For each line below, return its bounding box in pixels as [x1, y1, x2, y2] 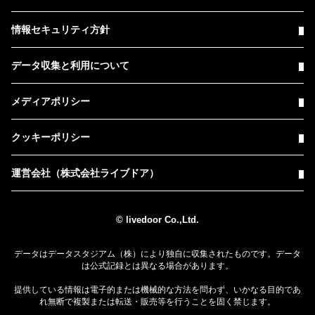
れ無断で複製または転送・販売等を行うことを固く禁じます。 [39, 297, 276, 307]
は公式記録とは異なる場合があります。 [82, 261, 233, 271]
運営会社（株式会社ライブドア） [11, 167, 159, 179]
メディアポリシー [11, 96, 90, 108]
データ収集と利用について [11, 60, 129, 72]
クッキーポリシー [11, 131, 90, 143]
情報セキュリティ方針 [11, 24, 110, 36]
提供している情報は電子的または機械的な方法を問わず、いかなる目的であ [14, 285, 301, 295]
